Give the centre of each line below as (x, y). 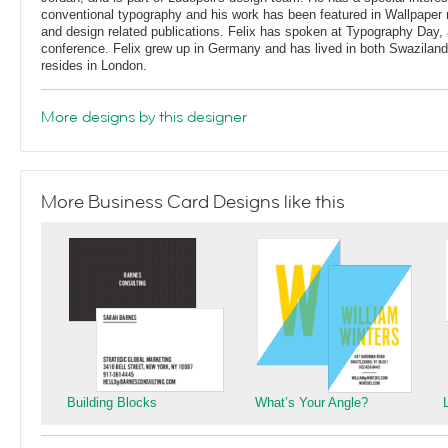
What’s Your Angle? (311, 402)
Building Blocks (112, 402)
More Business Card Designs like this (193, 202)
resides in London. (94, 65)
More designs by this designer (144, 117)
